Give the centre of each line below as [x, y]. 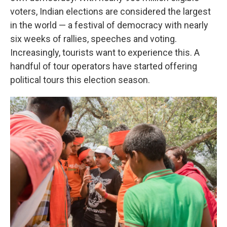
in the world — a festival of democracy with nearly [109, 25]
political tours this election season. [80, 80]
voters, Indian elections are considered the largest [110, 12]
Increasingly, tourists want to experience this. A [105, 53]
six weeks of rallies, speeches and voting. [93, 39]
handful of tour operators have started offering [104, 66]
